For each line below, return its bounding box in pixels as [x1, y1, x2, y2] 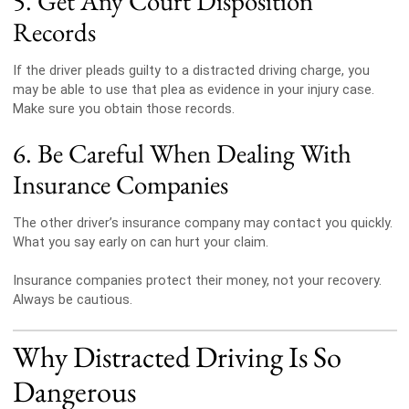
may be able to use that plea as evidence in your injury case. [12, 81, 374, 98]
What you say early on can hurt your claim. [12, 234, 268, 250]
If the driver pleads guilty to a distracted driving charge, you [12, 62, 370, 79]
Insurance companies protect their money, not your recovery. [12, 273, 382, 289]
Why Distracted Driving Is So [12, 336, 341, 376]
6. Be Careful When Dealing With [12, 136, 351, 172]
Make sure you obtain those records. [12, 100, 235, 117]
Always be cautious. [12, 292, 132, 309]
